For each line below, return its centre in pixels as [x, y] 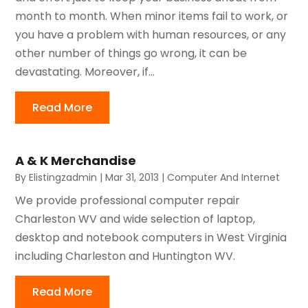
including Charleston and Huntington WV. [128, 256]
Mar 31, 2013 [132, 177]
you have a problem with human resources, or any [151, 34]
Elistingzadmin [63, 177]
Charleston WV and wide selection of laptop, [135, 219]
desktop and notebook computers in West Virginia [151, 237]
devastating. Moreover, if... [85, 71]
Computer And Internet [224, 177]
